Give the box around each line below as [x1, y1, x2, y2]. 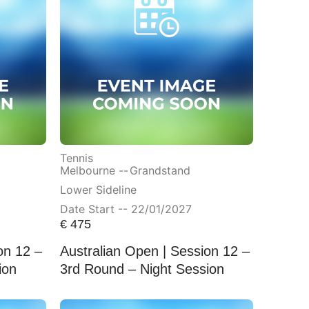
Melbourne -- [59, 163, 128, 177]
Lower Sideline [59, 182, 137, 197]
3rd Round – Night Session [59, 261, 224, 277]
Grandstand [129, 163, 190, 177]
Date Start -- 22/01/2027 [59, 201, 192, 216]
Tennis [59, 150, 93, 165]
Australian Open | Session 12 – [59, 243, 250, 259]
